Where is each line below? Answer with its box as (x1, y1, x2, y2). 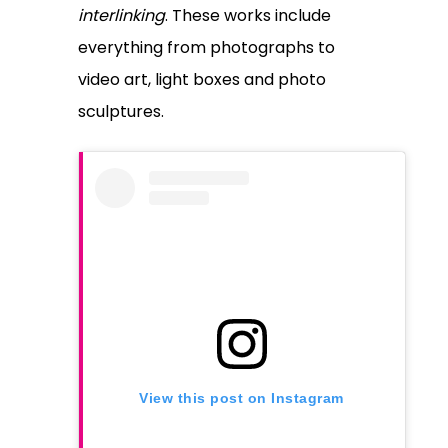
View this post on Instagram (139, 390, 344, 407)
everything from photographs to (77, 35, 335, 59)
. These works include (164, 3, 331, 27)
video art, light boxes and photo (77, 67, 326, 91)
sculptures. (77, 99, 164, 123)
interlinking (77, 3, 165, 27)
